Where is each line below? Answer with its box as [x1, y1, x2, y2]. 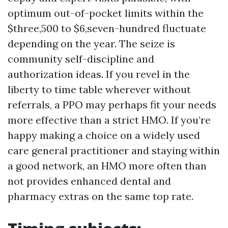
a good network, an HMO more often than [8, 159, 207, 172]
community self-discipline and [8, 52, 154, 65]
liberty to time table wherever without [8, 83, 191, 96]
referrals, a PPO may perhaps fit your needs [8, 98, 216, 111]
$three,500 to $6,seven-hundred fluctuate [8, 22, 206, 35]
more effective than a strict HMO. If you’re [8, 113, 211, 126]
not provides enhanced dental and [8, 175, 171, 187]
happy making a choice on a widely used [8, 129, 200, 141]
